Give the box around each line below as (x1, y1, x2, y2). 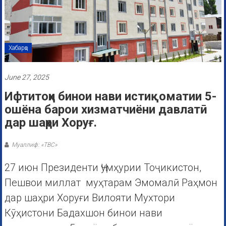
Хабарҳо (8, 44, 28, 52)
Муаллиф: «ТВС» (11, 141, 57, 149)
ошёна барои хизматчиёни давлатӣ (4, 102, 207, 117)
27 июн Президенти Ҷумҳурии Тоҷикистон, (4, 161, 201, 174)
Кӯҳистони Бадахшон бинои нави (4, 207, 162, 219)
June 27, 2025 (4, 73, 49, 82)
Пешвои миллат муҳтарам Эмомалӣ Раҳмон (4, 177, 217, 189)
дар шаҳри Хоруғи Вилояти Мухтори (4, 192, 175, 204)
